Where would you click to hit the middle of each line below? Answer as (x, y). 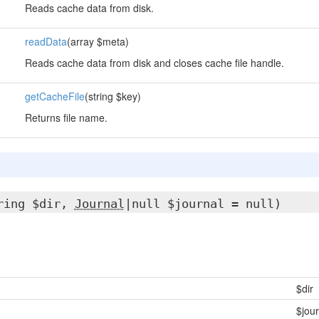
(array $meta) (98, 41)
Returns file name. (66, 117)
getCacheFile (54, 96)
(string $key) (113, 96)
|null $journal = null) (203, 204)
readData (46, 41)
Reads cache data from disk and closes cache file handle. (154, 63)
